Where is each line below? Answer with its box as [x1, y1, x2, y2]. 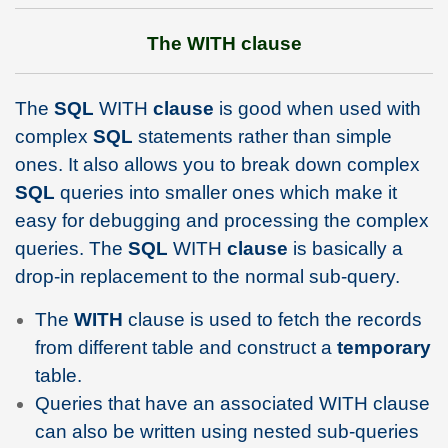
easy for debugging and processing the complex [15, 209, 429, 231]
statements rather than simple [133, 125, 392, 147]
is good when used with [214, 97, 421, 119]
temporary [337, 336, 431, 358]
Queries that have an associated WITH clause [35, 392, 430, 414]
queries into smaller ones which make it [55, 181, 397, 203]
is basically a [288, 237, 403, 259]
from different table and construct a [35, 336, 337, 358]
